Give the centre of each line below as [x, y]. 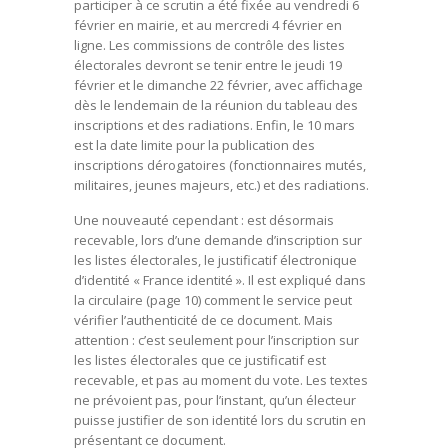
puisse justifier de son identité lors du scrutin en [220, 420]
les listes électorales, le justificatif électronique [215, 260]
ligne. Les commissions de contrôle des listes [209, 45]
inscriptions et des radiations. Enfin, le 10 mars [214, 125]
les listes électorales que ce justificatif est [200, 360]
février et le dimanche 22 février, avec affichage [218, 85]
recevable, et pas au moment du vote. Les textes [221, 380]
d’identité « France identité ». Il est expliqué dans [220, 280]
